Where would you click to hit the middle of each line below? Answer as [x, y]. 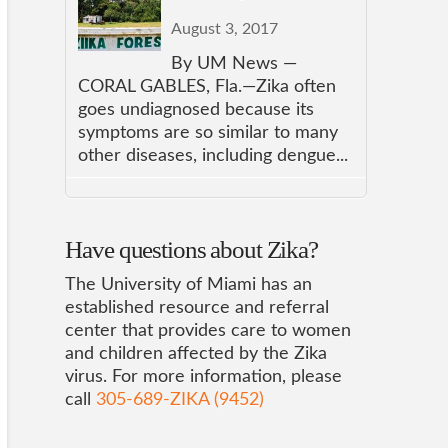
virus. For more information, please [204, 377]
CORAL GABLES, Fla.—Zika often [207, 87]
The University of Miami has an [189, 285]
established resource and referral [197, 308]
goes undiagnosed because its [196, 110]
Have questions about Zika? [191, 249]
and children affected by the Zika [196, 354]
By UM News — [234, 64]
